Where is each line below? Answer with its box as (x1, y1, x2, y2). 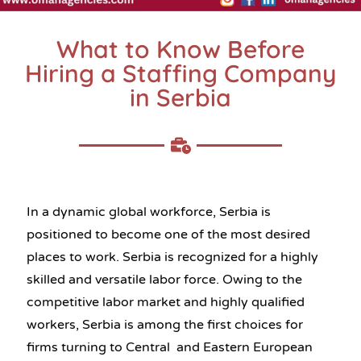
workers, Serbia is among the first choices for (27, 316, 303, 333)
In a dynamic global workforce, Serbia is (27, 203, 271, 220)
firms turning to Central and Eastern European (27, 338, 313, 355)
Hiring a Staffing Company (25, 57, 336, 89)
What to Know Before (56, 33, 305, 64)
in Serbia (130, 81, 231, 113)
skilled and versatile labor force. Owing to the (27, 271, 302, 288)
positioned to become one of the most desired (27, 226, 310, 243)
